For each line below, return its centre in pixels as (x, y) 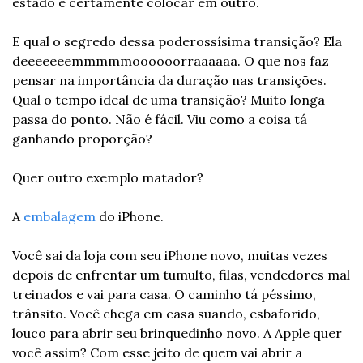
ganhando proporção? (82, 138)
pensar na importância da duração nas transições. (169, 80)
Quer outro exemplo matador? (108, 177)
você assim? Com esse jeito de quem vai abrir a (157, 352)
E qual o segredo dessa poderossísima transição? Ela (177, 41)
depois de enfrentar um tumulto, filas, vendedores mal (181, 274)
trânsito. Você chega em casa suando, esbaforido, (166, 313)
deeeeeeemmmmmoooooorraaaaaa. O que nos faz (171, 60)
